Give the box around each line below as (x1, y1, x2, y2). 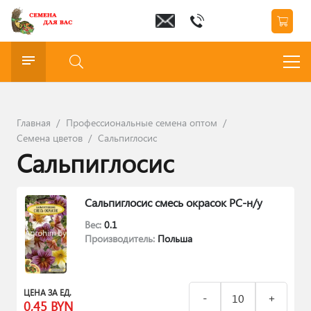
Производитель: (85, 232, 158, 246)
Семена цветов (17, 131, 83, 144)
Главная (17, 116, 51, 129)
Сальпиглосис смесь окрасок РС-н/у (85, 194, 262, 210)
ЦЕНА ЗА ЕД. (24, 286, 72, 298)
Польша (158, 232, 192, 246)
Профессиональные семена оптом (65, 116, 217, 129)
